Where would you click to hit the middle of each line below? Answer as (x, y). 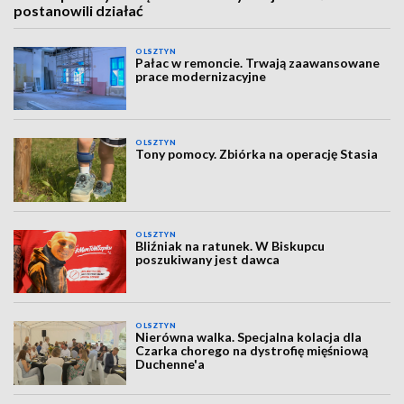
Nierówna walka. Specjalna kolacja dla (249, 337)
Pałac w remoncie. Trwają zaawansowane (258, 63)
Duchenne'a (170, 364)
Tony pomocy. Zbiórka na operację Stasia (257, 154)
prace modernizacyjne (201, 76)
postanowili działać (78, 10)
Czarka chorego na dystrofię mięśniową (252, 351)
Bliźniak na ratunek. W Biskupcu (230, 245)
